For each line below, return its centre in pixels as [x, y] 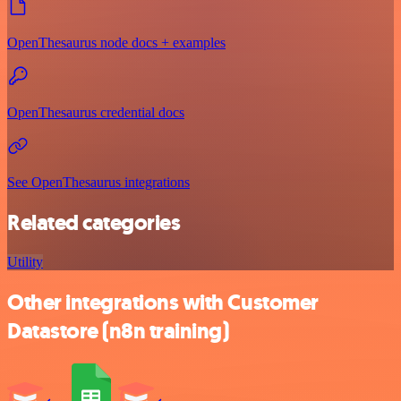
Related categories [94, 222]
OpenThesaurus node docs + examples [116, 42]
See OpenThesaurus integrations [98, 182]
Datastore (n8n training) [118, 332]
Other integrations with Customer [163, 303]
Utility [25, 262]
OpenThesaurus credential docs [96, 112]
